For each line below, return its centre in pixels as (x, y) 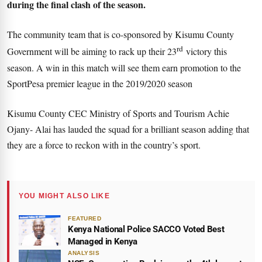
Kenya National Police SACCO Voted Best (146, 229)
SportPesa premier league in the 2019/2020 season (100, 83)
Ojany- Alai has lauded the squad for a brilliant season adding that (128, 129)
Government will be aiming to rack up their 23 (92, 51)
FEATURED (85, 218)
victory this (205, 51)
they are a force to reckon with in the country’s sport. (104, 144)
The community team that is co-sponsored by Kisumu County (120, 35)
